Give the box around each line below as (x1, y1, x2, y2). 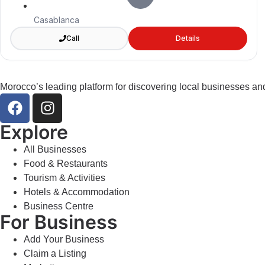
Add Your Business (24, 234, 104, 244)
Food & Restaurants (24, 158, 108, 169)
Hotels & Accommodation (24, 186, 130, 197)
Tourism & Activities (24, 172, 105, 183)
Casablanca (34, 14, 79, 25)
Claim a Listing (24, 248, 86, 258)
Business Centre (24, 201, 93, 211)
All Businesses (24, 144, 86, 154)
